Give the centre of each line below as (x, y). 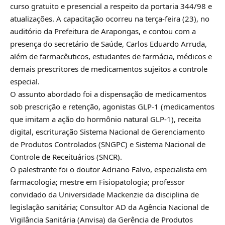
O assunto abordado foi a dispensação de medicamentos (108, 94)
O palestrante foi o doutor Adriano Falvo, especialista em (108, 169)
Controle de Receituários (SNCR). (66, 156)
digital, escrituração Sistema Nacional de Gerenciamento (107, 131)
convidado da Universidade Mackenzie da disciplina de (104, 194)
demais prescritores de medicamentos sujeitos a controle (109, 69)
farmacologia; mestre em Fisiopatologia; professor (97, 182)
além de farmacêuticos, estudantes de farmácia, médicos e (111, 56)
